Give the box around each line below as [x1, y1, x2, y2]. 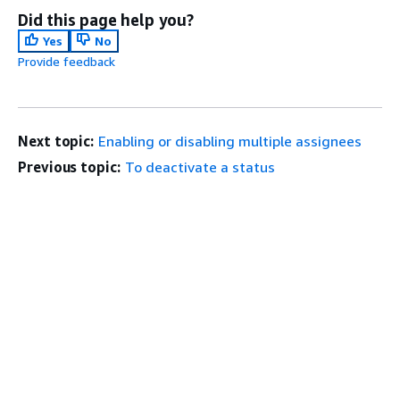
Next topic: [18, 132, 95, 150]
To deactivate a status [124, 158, 275, 176]
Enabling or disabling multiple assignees [98, 132, 362, 150]
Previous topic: [18, 158, 121, 176]
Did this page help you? [18, 10, 194, 29]
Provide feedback [18, 54, 115, 69]
